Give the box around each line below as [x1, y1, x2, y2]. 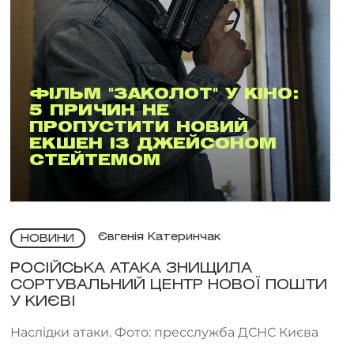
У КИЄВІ [9, 295, 76, 308]
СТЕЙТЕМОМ [28, 154, 160, 168]
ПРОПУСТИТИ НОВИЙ [28, 121, 248, 134]
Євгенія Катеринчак [97, 232, 220, 243]
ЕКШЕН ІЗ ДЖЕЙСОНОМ [28, 137, 277, 151]
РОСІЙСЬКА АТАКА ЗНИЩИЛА [9, 262, 252, 275]
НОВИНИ [21, 233, 75, 244]
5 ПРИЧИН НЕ [28, 104, 169, 118]
